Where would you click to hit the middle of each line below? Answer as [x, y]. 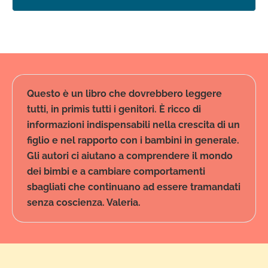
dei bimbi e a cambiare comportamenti [116, 171]
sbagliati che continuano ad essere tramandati [134, 187]
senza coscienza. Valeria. [84, 202]
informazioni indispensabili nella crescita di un [133, 124]
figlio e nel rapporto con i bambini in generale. [133, 140]
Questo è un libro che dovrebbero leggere [124, 93]
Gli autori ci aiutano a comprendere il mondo [130, 156]
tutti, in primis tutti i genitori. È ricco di [114, 109]
